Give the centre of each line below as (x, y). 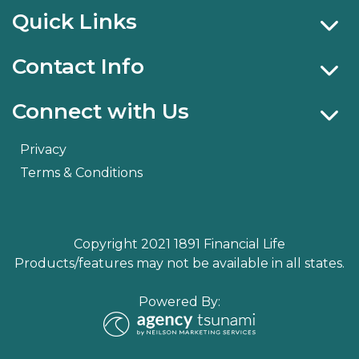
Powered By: (179, 301)
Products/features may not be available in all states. (179, 263)
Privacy (43, 149)
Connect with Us (101, 111)
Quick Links (75, 21)
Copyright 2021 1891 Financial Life (179, 244)
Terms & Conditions (81, 172)
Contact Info (78, 66)
